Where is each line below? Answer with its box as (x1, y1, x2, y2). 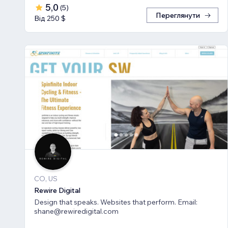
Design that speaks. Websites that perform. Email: (34, 197, 197, 207)
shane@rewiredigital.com (34, 206, 119, 216)
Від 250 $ (34, 13, 66, 23)
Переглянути (156, 10, 200, 20)
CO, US (34, 174, 58, 183)
